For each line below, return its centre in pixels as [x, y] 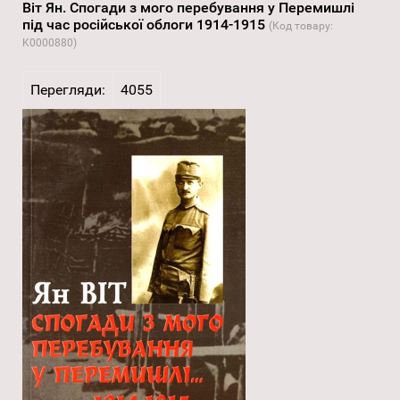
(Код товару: [301, 26]
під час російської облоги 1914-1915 [146, 25]
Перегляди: [68, 90]
